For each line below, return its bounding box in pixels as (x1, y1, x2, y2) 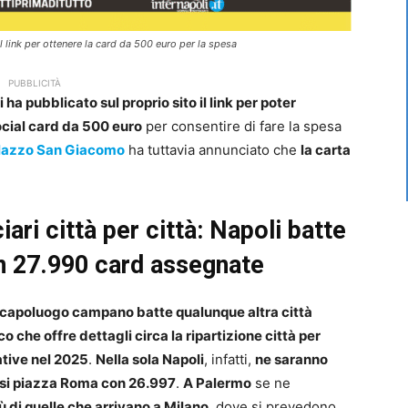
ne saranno (255, 351, 328, 369)
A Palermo (183, 374, 251, 393)
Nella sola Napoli (96, 351, 204, 369)
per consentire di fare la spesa (142, 117, 342, 136)
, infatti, (204, 351, 255, 369)
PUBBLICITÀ (8, 77, 61, 89)
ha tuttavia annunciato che (125, 141, 301, 159)
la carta (301, 141, 351, 159)
